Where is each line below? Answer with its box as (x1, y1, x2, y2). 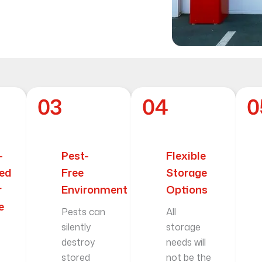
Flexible (166, 148, 206, 164)
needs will (166, 236, 206, 249)
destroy (61, 236, 95, 249)
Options (166, 182, 208, 198)
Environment (61, 182, 127, 198)
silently (61, 220, 91, 234)
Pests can (61, 205, 105, 219)
